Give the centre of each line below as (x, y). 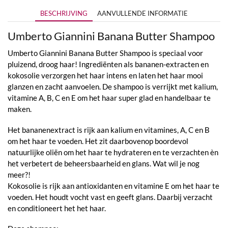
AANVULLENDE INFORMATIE (142, 13)
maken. (20, 109)
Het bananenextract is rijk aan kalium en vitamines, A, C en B (109, 130)
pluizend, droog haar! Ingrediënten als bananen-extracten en (108, 64)
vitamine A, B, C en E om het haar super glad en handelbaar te (109, 98)
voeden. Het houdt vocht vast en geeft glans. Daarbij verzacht (110, 197)
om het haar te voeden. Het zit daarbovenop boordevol (98, 141)
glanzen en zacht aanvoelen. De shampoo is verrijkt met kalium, (113, 87)
